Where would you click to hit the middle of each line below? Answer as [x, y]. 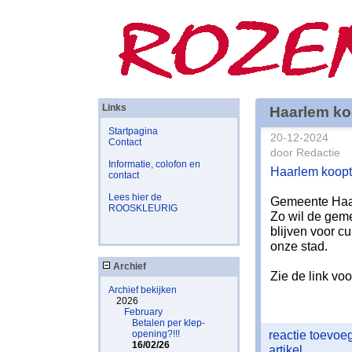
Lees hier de [135, 197]
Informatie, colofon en [154, 164]
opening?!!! [156, 334]
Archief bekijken [143, 290]
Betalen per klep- [169, 323]
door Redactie [305, 153]
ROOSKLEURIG [143, 208]
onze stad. [299, 246]
